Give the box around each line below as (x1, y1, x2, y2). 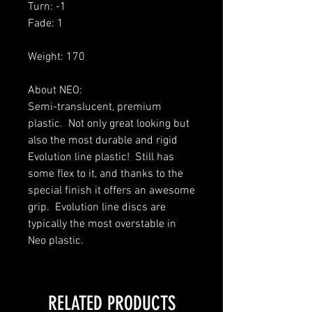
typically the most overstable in (28, 217, 176, 231)
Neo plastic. (28, 233, 84, 248)
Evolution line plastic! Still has (28, 150, 174, 164)
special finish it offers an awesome (28, 183, 195, 198)
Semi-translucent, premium (28, 100, 162, 114)
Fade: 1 (28, 16, 63, 31)
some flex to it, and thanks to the (28, 166, 183, 181)
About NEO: (28, 83, 82, 97)
